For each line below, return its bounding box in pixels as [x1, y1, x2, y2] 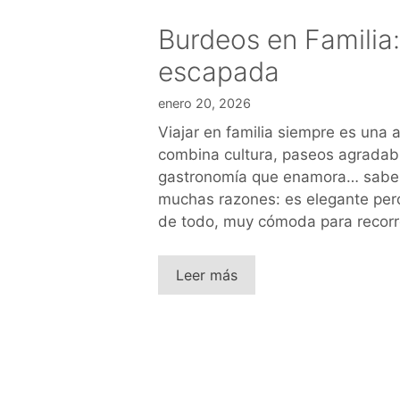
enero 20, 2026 [158, 95, 251, 111]
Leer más [176, 266, 237, 285]
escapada [158, 54, 279, 87]
